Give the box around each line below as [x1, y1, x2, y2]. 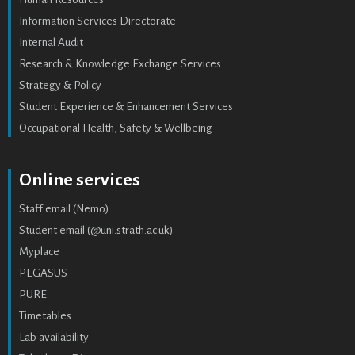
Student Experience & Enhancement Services [19, 100, 233, 113]
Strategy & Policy [19, 78, 101, 91]
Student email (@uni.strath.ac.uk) [19, 223, 174, 236]
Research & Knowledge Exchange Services [19, 57, 221, 70]
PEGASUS [19, 266, 67, 279]
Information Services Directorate [19, 14, 176, 27]
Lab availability [19, 330, 89, 343]
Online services [19, 170, 140, 189]
